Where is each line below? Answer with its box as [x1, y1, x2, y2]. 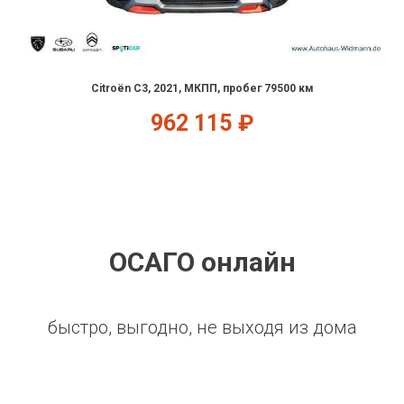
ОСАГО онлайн [108, 245, 296, 278]
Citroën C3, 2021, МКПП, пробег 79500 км [90, 81, 314, 95]
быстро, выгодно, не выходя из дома [47, 316, 357, 338]
